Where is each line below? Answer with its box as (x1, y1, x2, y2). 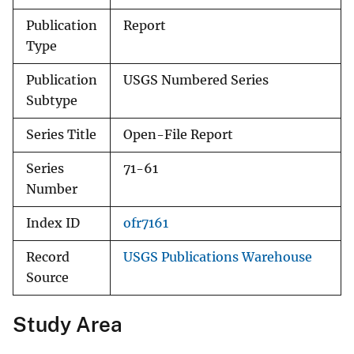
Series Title (26, 127, 96, 143)
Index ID (26, 216, 80, 232)
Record (26, 250, 70, 265)
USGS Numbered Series (123, 73, 269, 88)
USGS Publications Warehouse (123, 250, 312, 265)
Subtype (26, 93, 77, 109)
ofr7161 (123, 216, 168, 232)
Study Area (13, 312, 122, 337)
